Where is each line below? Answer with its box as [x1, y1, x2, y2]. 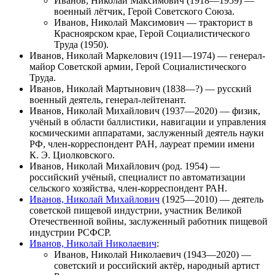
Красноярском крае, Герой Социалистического [54, 28, 250, 39]
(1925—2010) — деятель [160, 193, 263, 204]
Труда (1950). [54, 39, 109, 50]
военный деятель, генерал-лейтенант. [29, 94, 186, 105]
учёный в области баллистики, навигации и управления [29, 116, 266, 127]
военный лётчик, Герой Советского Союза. [54, 6, 234, 17]
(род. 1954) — [160, 160, 220, 171]
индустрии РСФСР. [29, 227, 111, 238]
